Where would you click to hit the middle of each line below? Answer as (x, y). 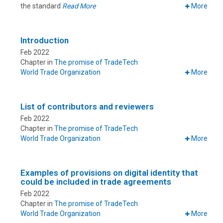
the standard (41, 6)
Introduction (45, 41)
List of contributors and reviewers (87, 107)
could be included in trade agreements (96, 182)
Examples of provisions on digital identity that (109, 173)
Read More (79, 6)
